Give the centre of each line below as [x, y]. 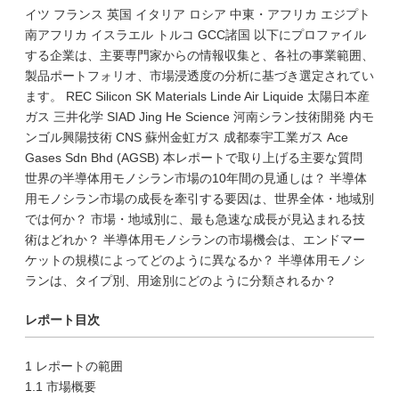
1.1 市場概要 [61, 387]
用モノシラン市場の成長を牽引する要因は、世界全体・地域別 [199, 199]
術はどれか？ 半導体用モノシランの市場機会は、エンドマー [195, 240]
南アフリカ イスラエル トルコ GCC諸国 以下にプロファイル [195, 35]
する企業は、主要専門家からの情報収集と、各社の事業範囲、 [199, 55]
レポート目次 [62, 320]
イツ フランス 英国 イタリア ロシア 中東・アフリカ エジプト [198, 14]
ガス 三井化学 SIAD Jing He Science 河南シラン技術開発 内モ [199, 117]
